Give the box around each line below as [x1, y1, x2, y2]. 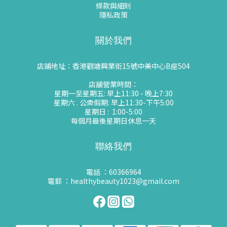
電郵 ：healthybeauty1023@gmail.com [48, 176, 179, 186]
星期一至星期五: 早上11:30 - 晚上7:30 [54, 88, 173, 98]
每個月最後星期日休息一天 [71, 116, 156, 126]
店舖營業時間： [89, 79, 138, 89]
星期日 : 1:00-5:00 [85, 106, 142, 117]
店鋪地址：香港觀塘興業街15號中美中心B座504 [37, 61, 190, 71]
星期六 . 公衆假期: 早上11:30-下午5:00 [53, 97, 174, 107]
